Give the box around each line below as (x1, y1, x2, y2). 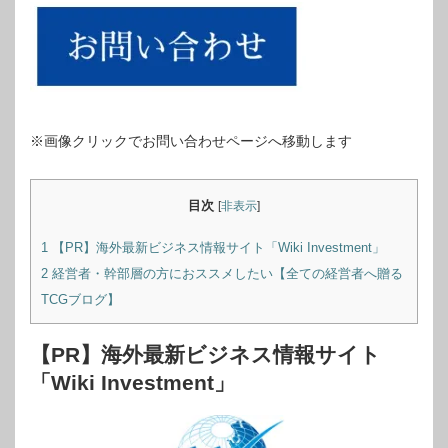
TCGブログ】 (41, 292, 120, 308)
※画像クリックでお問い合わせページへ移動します (30, 132, 352, 149)
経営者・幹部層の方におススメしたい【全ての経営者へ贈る (48, 266, 403, 282)
